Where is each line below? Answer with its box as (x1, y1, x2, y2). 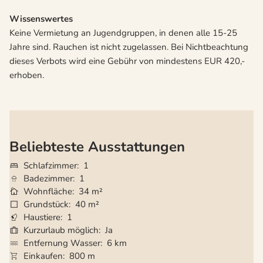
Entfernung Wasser (23, 237, 100, 249)
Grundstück (23, 198, 69, 210)
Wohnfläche (23, 185, 72, 197)
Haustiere (23, 211, 60, 223)
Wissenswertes (9, 13, 73, 25)
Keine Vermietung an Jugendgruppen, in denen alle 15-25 (9, 27, 237, 39)
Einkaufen (23, 249, 63, 262)
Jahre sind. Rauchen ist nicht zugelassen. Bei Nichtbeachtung (9, 41, 248, 53)
